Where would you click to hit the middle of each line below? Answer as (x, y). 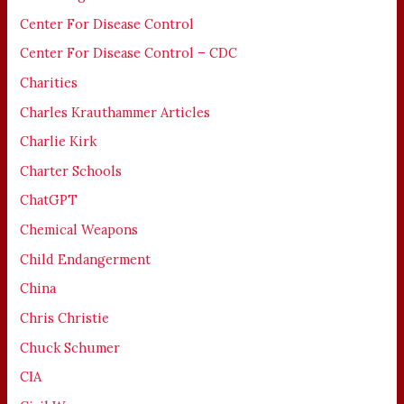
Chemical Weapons (79, 230)
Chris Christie (65, 318)
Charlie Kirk (59, 142)
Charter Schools (71, 170)
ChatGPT (49, 200)
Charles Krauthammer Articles (115, 112)
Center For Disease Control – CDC (129, 53)
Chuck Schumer (70, 347)
